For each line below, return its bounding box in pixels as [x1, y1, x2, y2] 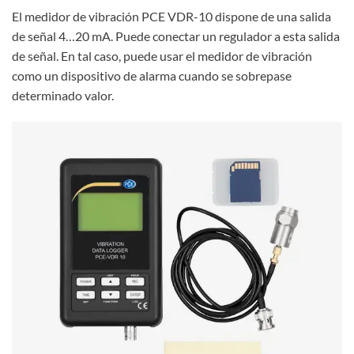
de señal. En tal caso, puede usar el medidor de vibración [12, 48, 312, 64]
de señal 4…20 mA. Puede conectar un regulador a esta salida [12, 28, 340, 44]
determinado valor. [12, 88, 114, 104]
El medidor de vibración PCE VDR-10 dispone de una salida [12, 9, 331, 24]
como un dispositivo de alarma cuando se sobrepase [12, 68, 292, 84]
